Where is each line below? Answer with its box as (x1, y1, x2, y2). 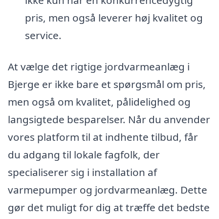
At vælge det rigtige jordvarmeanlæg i (8, 59, 190, 73)
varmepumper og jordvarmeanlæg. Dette (8, 182, 207, 197)
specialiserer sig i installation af (8, 165, 157, 179)
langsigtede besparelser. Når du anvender (8, 112, 210, 126)
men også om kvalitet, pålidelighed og (8, 94, 191, 109)
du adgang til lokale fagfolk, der (8, 147, 160, 161)
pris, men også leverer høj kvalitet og (24, 11, 203, 25)
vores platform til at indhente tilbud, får (8, 130, 198, 144)
